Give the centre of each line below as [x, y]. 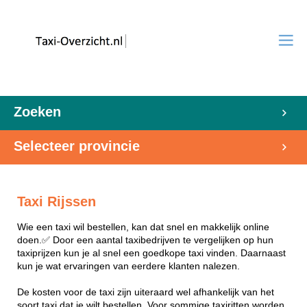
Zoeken [37, 112]
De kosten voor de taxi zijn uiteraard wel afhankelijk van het [146, 292]
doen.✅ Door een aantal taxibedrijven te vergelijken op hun [145, 240]
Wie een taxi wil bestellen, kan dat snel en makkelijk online [143, 227]
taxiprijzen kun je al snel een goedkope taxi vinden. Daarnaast [151, 253]
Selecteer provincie [77, 146]
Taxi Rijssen [57, 201]
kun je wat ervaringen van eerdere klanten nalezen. [128, 266]
